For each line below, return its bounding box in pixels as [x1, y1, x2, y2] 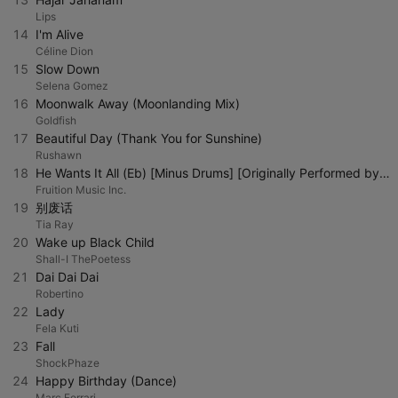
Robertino [36, 287, 84, 300]
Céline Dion [36, 44, 93, 58]
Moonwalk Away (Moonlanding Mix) [36, 96, 240, 111]
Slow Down [36, 61, 99, 76]
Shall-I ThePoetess [36, 252, 131, 266]
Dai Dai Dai [36, 269, 99, 284]
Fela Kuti [36, 322, 79, 335]
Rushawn [36, 148, 82, 162]
